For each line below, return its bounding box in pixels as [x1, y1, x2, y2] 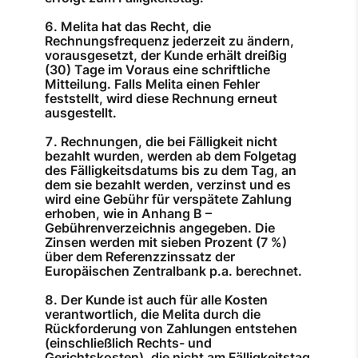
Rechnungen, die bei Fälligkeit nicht [61, 133, 277, 150]
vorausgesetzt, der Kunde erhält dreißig [45, 47, 287, 64]
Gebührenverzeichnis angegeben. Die [45, 220, 275, 237]
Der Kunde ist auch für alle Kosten [61, 292, 268, 308]
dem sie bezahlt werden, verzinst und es [45, 177, 291, 193]
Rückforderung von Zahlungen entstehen [45, 320, 297, 337]
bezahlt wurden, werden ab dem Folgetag [45, 148, 296, 165]
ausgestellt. [45, 105, 117, 121]
